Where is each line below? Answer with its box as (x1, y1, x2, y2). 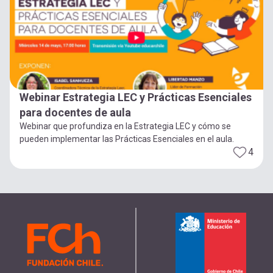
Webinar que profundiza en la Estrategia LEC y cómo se (19, 121, 231, 132)
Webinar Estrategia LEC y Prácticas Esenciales (19, 91, 252, 104)
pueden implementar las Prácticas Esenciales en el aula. (19, 134, 234, 144)
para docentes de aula (19, 106, 131, 119)
